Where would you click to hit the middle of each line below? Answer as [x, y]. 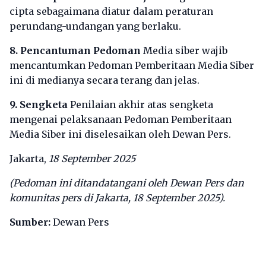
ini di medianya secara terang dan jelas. [104, 80]
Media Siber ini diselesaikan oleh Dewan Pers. [120, 134]
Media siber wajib [184, 50]
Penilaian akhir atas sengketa [140, 104]
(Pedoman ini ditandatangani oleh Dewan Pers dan [127, 183]
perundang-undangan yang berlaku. [95, 26]
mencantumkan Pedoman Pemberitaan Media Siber [132, 65]
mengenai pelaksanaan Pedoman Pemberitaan [121, 119]
